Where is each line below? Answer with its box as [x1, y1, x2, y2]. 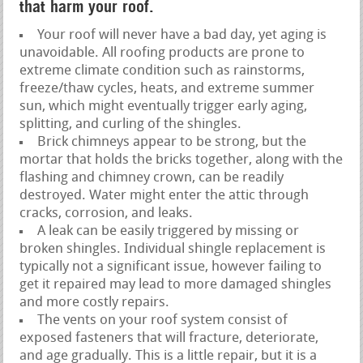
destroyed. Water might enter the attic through [19, 189, 310, 203]
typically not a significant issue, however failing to [19, 260, 322, 275]
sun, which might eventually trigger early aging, [19, 100, 308, 114]
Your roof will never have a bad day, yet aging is [37, 28, 327, 43]
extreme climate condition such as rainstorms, [19, 64, 305, 79]
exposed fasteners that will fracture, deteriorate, [19, 331, 319, 346]
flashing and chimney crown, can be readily [19, 171, 284, 186]
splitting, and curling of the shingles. [19, 117, 242, 132]
